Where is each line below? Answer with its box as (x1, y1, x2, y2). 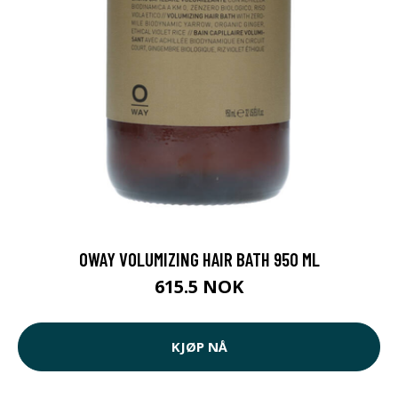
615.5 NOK (155, 274, 243, 298)
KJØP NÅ (171, 338, 227, 355)
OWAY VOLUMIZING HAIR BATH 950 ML (78, 247, 320, 270)
